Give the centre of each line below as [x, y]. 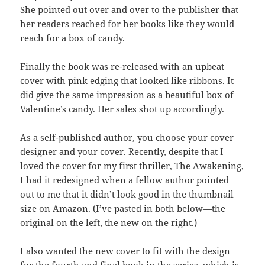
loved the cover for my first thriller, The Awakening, [132, 166]
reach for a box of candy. [73, 38]
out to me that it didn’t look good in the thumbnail [127, 194]
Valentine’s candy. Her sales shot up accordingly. [122, 109]
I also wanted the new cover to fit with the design [125, 251]
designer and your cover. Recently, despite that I [122, 152]
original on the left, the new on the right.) [109, 223]
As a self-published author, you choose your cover [127, 138]
